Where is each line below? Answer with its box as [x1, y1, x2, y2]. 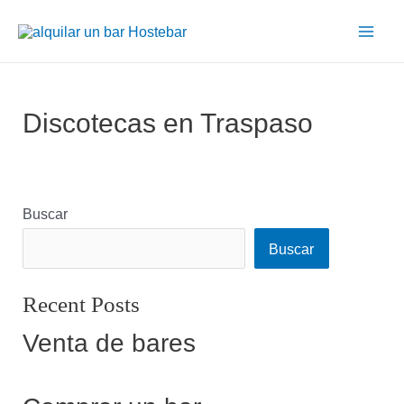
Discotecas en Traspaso [23, 108, 314, 139]
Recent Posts [23, 292, 141, 317]
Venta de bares [23, 329, 197, 358]
